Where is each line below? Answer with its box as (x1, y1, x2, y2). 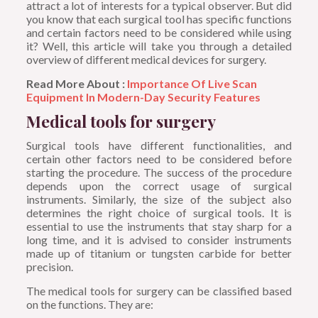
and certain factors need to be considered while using (26, 26, 292, 40)
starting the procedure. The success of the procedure (26, 165, 292, 180)
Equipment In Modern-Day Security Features (26, 90, 261, 104)
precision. (26, 260, 73, 274)
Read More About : (26, 77, 127, 91)
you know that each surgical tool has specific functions (26, 12, 292, 26)
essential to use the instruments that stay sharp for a (26, 219, 292, 234)
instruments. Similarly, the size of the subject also (26, 192, 292, 207)
